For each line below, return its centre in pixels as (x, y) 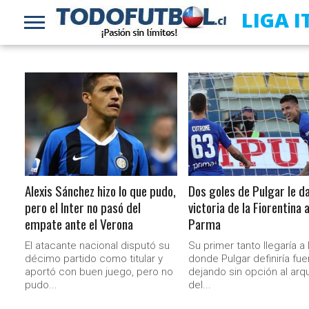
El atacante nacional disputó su (98, 246)
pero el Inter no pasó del (83, 207)
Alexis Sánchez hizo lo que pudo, (101, 191)
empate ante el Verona (79, 224)
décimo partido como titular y (94, 259)
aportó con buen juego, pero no (99, 272)
